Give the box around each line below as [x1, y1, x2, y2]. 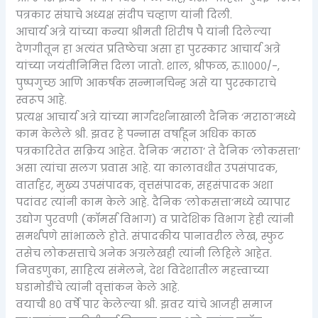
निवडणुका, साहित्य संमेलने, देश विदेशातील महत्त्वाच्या [16, 263, 270, 278]
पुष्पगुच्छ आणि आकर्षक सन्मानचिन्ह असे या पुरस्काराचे [16, 76, 277, 91]
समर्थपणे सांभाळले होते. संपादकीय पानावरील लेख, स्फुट [16, 229, 285, 244]
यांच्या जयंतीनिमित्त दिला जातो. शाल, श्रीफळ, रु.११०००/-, [16, 59, 280, 74]
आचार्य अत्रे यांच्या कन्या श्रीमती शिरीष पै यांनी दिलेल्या [16, 25, 272, 40]
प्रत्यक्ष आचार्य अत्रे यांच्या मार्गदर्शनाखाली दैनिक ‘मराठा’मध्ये [16, 110, 297, 125]
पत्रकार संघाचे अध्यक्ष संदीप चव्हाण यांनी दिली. [16, 8, 233, 23]
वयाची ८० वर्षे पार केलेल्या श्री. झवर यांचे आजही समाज [16, 297, 273, 312]
